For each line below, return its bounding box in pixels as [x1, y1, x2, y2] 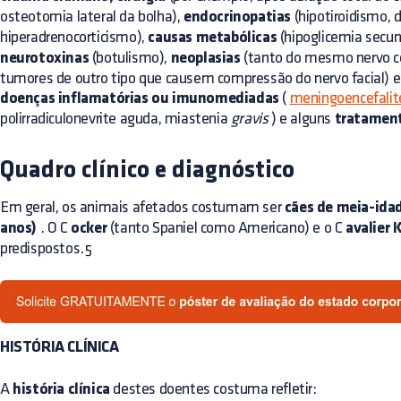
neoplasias [170, 50, 241, 67]
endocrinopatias [183, 9, 292, 26]
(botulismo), [89, 50, 171, 65]
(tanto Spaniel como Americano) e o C [107, 220, 346, 235]
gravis [230, 111, 269, 126]
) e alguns [268, 111, 335, 126]
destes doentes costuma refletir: [109, 381, 317, 397]
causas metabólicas [148, 30, 277, 47]
